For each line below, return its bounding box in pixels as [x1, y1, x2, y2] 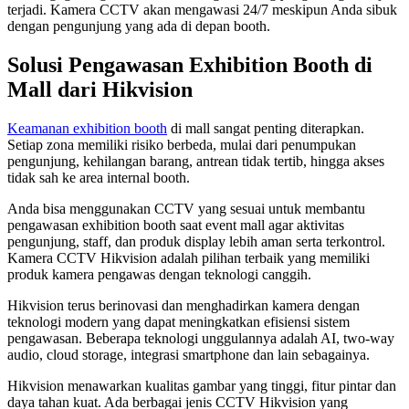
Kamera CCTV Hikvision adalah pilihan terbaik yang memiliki [7, 249, 370, 266]
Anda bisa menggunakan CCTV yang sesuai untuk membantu [7, 200, 365, 216]
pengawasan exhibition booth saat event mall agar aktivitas [7, 216, 344, 233]
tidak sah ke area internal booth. [7, 169, 194, 185]
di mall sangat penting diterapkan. [167, 120, 364, 136]
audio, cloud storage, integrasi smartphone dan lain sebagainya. [7, 346, 373, 362]
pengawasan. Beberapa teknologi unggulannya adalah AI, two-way [7, 330, 394, 346]
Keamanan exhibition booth [7, 120, 167, 136]
